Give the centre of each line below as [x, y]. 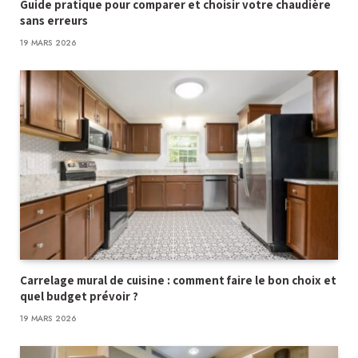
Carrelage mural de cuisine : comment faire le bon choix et [178, 280]
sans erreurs [54, 20]
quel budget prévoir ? [79, 296]
